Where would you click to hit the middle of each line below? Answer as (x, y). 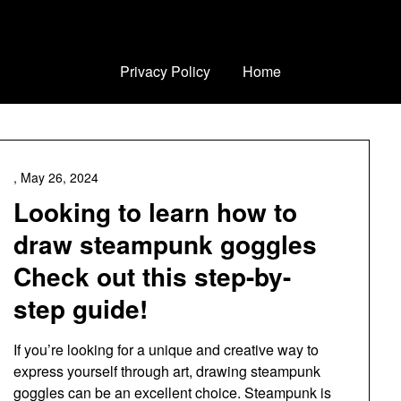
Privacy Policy (165, 71)
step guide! (80, 308)
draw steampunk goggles (165, 244)
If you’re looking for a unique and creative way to (166, 350)
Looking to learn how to (155, 212)
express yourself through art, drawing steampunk (166, 371)
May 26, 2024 (59, 177)
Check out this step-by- (152, 276)
